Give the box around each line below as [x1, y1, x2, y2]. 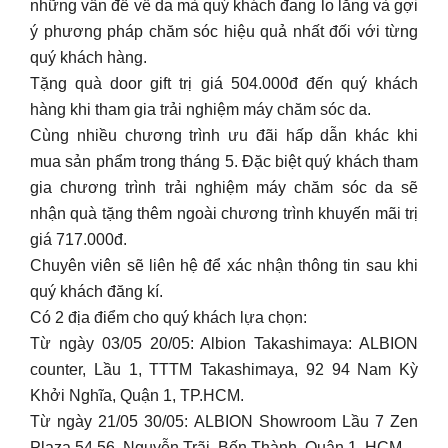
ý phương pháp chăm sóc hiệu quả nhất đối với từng [30, 22, 418, 40]
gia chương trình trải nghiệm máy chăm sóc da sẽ [30, 178, 418, 196]
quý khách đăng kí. [30, 282, 163, 300]
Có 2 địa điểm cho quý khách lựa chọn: [30, 308, 307, 326]
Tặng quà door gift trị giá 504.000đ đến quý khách [30, 74, 418, 92]
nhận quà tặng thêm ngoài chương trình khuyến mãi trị [30, 204, 418, 222]
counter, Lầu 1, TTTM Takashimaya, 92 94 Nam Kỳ [30, 360, 418, 378]
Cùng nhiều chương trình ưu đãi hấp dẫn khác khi [30, 126, 418, 144]
